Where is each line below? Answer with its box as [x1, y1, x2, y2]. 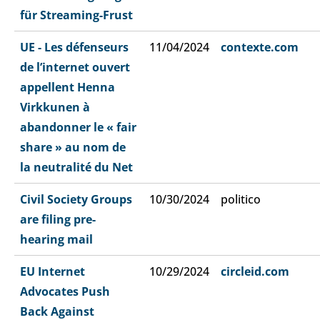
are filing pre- [20, 211, 96, 227]
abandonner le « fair [20, 119, 136, 135]
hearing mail [20, 231, 93, 247]
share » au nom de [20, 139, 126, 155]
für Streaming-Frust [20, 6, 133, 23]
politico [221, 191, 261, 207]
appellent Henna [20, 79, 115, 95]
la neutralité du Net [20, 159, 133, 175]
